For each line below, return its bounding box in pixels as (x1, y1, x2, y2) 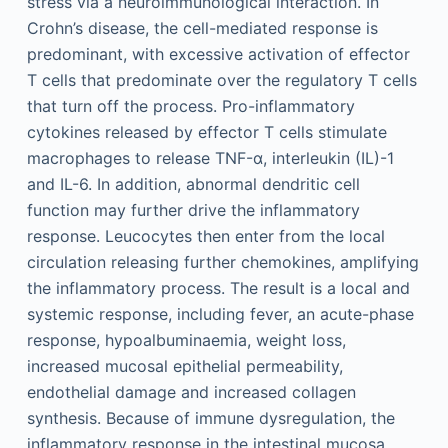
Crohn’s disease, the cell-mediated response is (26, 17, 378, 38)
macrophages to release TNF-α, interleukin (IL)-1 (26, 147, 394, 168)
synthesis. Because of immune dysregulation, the (26, 407, 395, 428)
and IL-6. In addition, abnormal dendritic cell (26, 173, 360, 194)
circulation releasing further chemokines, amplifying (26, 251, 419, 272)
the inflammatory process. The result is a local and (26, 277, 410, 298)
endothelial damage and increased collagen (26, 381, 356, 402)
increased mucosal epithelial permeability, (26, 355, 343, 376)
